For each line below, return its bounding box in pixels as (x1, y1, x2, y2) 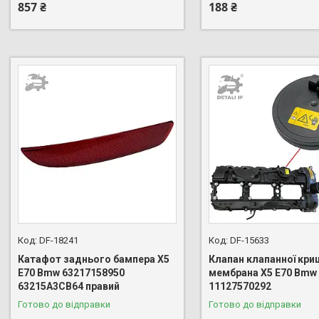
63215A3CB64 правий (18, 281, 120, 293)
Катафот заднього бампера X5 (18, 253, 169, 266)
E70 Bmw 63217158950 (18, 267, 125, 279)
